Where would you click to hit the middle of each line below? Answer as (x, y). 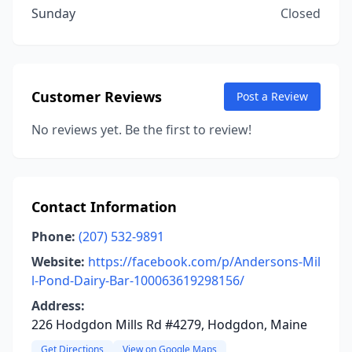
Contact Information (104, 207)
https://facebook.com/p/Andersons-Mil (204, 262)
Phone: (53, 236)
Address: (58, 306)
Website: (58, 262)
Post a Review (272, 96)
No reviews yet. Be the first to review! (141, 130)
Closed (301, 13)
